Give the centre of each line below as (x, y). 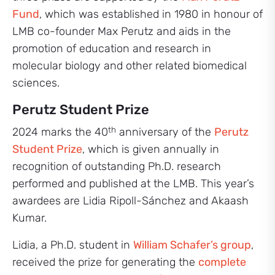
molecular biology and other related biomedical (130, 66)
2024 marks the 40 (60, 132)
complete (222, 262)
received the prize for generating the (105, 262)
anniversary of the (165, 132)
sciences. (36, 83)
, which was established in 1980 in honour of (151, 14)
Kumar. (29, 218)
